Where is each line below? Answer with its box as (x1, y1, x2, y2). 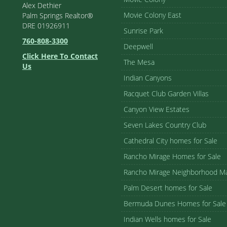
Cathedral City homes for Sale (124, 136, 217, 145)
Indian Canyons (124, 73, 172, 83)
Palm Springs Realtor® (22, 11, 93, 20)
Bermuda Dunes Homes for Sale (124, 199, 226, 208)
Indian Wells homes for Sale (124, 214, 211, 224)
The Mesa (124, 57, 155, 67)
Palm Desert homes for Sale (124, 183, 212, 193)
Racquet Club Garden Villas (124, 89, 209, 98)
